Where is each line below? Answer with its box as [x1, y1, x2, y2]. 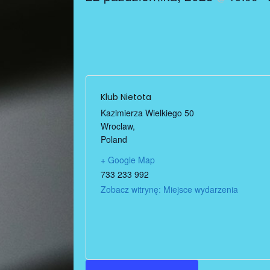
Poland [101, 133, 127, 145]
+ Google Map [101, 153, 155, 166]
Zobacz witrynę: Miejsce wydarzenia [101, 183, 238, 195]
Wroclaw [101, 119, 133, 132]
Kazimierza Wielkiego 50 [101, 106, 194, 119]
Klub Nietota [101, 90, 151, 103]
